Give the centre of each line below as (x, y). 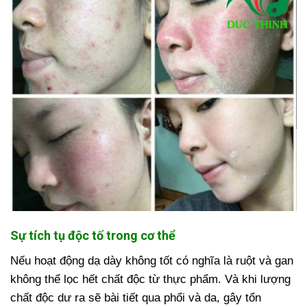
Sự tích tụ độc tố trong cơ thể (93, 235)
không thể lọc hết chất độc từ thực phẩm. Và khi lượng (150, 279)
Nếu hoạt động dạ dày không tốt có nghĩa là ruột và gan (152, 260)
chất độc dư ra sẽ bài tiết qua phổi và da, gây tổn (136, 297)
